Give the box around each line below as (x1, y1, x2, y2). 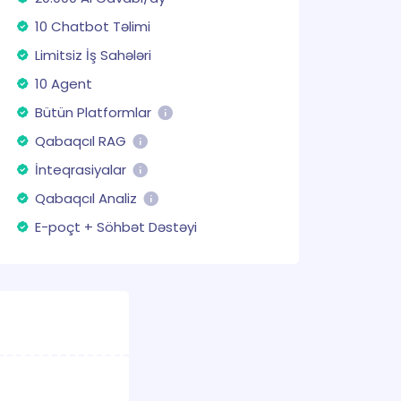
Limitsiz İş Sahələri (35, 46, 151, 64)
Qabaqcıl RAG (35, 132, 126, 150)
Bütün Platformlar (35, 103, 151, 122)
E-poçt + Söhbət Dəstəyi (35, 218, 197, 236)
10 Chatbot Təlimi (35, 17, 150, 36)
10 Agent (35, 74, 92, 93)
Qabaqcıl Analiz (35, 189, 137, 208)
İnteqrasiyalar (35, 160, 126, 179)
